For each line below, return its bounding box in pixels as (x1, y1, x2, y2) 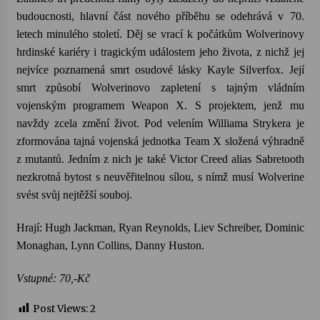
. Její (281, 64, 304, 76)
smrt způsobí (16, 81, 92, 94)
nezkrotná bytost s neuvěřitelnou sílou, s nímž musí (16, 171, 258, 183)
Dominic (264, 221, 304, 234)
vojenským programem (16, 99, 132, 111)
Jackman (73, 221, 113, 234)
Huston (168, 239, 201, 251)
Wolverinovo (91, 81, 151, 94)
